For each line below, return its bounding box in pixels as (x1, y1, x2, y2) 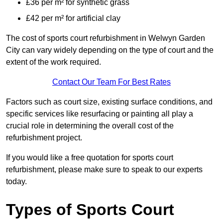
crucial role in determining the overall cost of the (6, 121, 174, 130)
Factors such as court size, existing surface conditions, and (6, 98, 213, 107)
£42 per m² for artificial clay (26, 14, 120, 23)
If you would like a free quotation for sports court (6, 153, 173, 162)
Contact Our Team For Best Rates (52, 78, 171, 87)
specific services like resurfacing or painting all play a (6, 110, 193, 118)
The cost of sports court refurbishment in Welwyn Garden (6, 34, 205, 43)
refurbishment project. (6, 133, 82, 142)
